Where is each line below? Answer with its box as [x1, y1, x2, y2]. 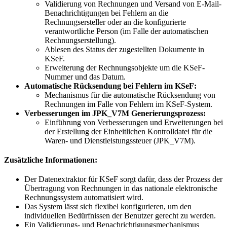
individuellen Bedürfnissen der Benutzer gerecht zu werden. [24, 211, 216, 220]
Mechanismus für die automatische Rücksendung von [45, 91, 215, 100]
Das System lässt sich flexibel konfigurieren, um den [24, 202, 192, 211]
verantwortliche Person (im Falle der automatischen [45, 27, 208, 36]
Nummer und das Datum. [45, 72, 126, 82]
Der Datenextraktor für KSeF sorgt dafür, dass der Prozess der [24, 175, 222, 184]
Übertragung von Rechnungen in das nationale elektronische [24, 184, 217, 193]
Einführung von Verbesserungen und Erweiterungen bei [45, 118, 223, 127]
